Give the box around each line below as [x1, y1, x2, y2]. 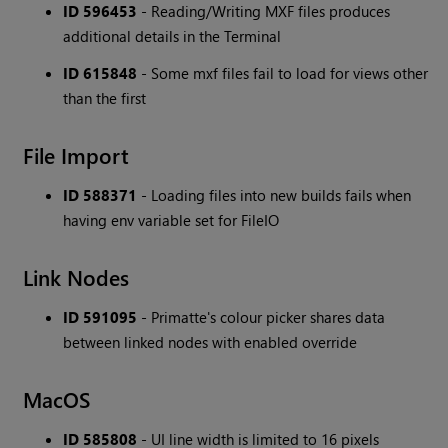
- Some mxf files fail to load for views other [137, 63, 429, 84]
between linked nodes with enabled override [63, 332, 358, 353]
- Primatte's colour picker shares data [137, 307, 386, 328]
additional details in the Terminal [63, 26, 282, 47]
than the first [63, 88, 147, 109]
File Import [23, 140, 130, 171]
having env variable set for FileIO [63, 210, 280, 231]
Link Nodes [23, 262, 130, 293]
